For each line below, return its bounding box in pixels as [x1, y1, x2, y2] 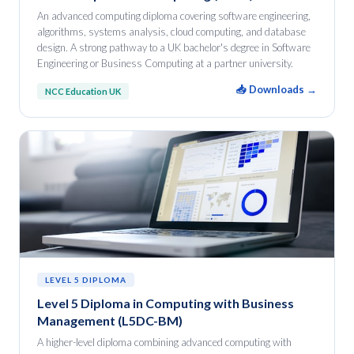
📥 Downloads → [236, 83, 317, 96]
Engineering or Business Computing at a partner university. [37, 57, 293, 70]
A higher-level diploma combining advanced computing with [37, 336, 292, 348]
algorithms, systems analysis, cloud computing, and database [37, 25, 306, 38]
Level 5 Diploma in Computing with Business [37, 296, 294, 311]
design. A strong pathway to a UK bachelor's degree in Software [37, 41, 311, 54]
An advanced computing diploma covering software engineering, [37, 9, 311, 22]
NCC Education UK [45, 85, 121, 96]
